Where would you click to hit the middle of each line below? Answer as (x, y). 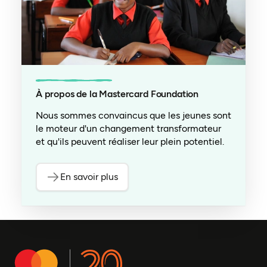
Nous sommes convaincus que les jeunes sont (133, 115)
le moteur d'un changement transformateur (128, 128)
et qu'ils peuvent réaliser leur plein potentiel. (130, 141)
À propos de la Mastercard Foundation (117, 94)
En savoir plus (89, 176)
